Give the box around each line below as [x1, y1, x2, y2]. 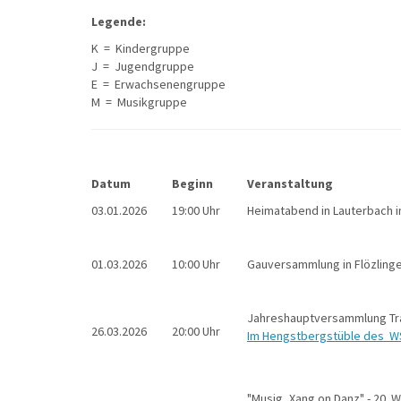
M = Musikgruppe [91, 94, 187, 110]
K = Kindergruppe [91, 40, 190, 56]
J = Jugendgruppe [91, 58, 194, 74]
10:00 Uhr [172, 256, 220, 272]
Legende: [91, 13, 146, 30]
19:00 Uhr [172, 202, 220, 218]
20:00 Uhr [172, 323, 220, 339]
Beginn [172, 175, 224, 192]
